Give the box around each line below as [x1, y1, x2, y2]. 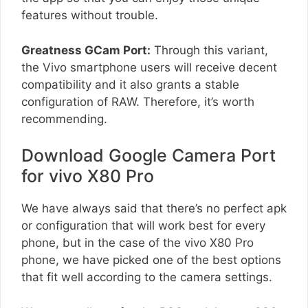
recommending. [21, 111, 107, 126]
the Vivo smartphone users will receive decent [21, 60, 277, 74]
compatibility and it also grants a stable [21, 77, 239, 91]
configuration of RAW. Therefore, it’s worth [21, 94, 254, 109]
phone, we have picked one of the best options [21, 253, 281, 267]
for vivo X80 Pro [21, 166, 154, 187]
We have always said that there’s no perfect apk [21, 201, 287, 216]
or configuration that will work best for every [21, 219, 265, 233]
